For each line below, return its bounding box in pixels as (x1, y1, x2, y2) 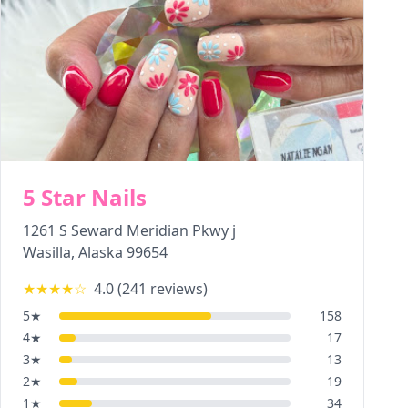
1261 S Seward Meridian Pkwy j (23, 220, 236, 240)
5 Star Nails (23, 182, 147, 212)
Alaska (78, 242, 123, 262)
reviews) (147, 279, 208, 299)
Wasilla (23, 242, 71, 262)
